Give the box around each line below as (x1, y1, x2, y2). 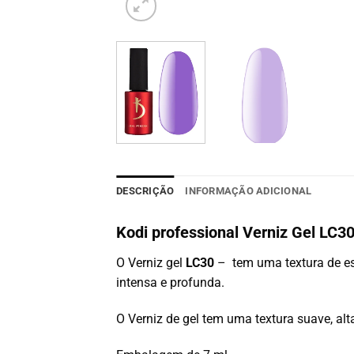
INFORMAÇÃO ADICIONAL (185, 185, 312, 198)
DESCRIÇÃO (116, 185, 175, 198)
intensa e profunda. (116, 275, 224, 291)
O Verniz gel (116, 255, 186, 271)
